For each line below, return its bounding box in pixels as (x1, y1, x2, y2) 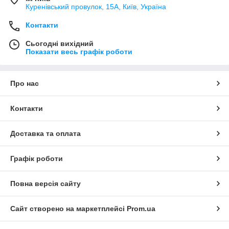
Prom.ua (127, 204, 155, 213)
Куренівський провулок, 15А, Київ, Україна (26, 2, 166, 11)
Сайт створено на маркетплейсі (10, 204, 127, 213)
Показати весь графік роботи (26, 47, 132, 56)
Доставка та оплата (10, 129, 81, 138)
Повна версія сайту (10, 179, 81, 188)
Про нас (10, 79, 39, 87)
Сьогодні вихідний (26, 39, 94, 48)
